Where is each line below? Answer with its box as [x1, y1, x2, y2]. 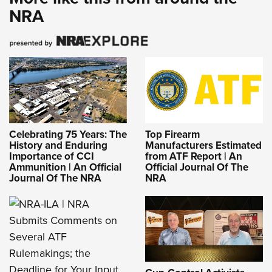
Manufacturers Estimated [145, 137, 262, 153]
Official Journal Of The [145, 159, 248, 175]
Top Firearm [145, 126, 200, 142]
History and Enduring [9, 137, 107, 153]
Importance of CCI [9, 148, 94, 164]
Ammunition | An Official [9, 159, 121, 175]
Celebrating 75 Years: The [9, 126, 127, 142]
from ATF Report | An [145, 148, 242, 164]
